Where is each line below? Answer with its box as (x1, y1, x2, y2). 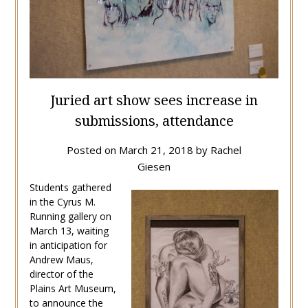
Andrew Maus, (29, 252, 93, 266)
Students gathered (29, 180, 111, 194)
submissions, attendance (74, 111, 234, 130)
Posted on (67, 142, 119, 157)
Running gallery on (29, 209, 111, 223)
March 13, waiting (29, 223, 109, 237)
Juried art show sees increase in (50, 90, 258, 109)
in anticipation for (29, 238, 107, 252)
